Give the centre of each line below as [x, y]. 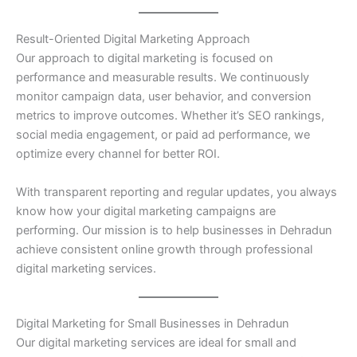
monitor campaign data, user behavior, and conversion [164, 97]
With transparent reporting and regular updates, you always [177, 192]
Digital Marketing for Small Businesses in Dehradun [153, 324]
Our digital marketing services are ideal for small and [156, 343]
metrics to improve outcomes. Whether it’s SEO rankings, [170, 116]
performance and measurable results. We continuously [163, 78]
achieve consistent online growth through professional [164, 249]
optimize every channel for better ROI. [118, 154]
